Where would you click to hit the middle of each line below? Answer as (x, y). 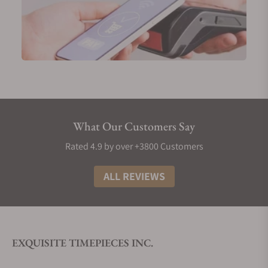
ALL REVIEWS (134, 176)
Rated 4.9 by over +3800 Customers (134, 146)
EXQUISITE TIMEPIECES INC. (83, 242)
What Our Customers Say (134, 126)
